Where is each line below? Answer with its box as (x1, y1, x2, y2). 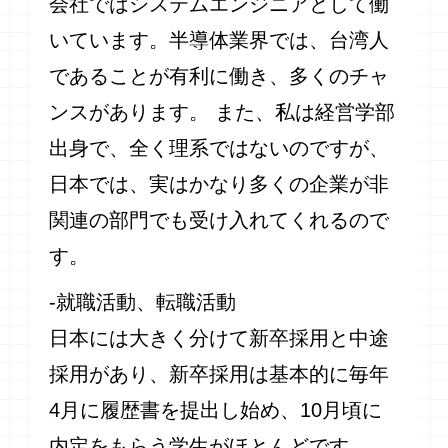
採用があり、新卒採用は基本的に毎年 (49, 363, 390, 386)
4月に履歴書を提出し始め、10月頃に (49, 399, 383, 422)
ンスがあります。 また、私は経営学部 (49, 101, 396, 124)
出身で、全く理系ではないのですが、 (49, 137, 390, 160)
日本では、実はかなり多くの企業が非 (49, 173, 390, 196)
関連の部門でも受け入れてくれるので (49, 209, 390, 232)
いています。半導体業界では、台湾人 (49, 29, 390, 52)
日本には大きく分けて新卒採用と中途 (49, 327, 390, 350)
